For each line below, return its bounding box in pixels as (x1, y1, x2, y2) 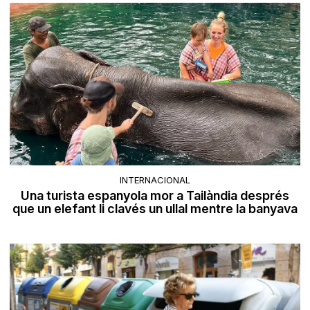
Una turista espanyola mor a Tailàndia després (21, 188, 289, 203)
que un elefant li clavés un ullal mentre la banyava (12, 201, 298, 216)
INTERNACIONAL (120, 174, 190, 185)
